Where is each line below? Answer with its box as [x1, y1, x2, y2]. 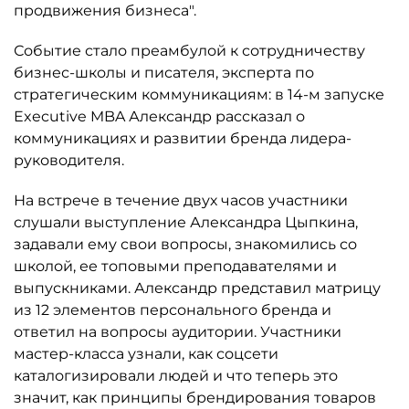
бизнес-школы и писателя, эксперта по [14, 64, 314, 81]
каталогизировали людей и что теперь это [14, 367, 338, 384]
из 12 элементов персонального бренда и [14, 301, 331, 319]
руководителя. [14, 152, 124, 169]
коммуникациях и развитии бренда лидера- [14, 130, 351, 147]
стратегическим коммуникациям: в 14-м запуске [14, 86, 384, 103]
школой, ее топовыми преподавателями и [14, 257, 337, 275]
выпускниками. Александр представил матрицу [14, 279, 381, 297]
